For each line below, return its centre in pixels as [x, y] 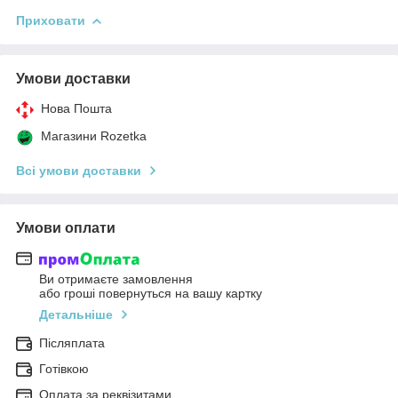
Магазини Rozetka [94, 135]
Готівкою [64, 369]
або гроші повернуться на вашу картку [151, 294]
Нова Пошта [76, 108]
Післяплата [72, 343]
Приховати [51, 20]
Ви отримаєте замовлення [116, 279]
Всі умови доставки [79, 170]
